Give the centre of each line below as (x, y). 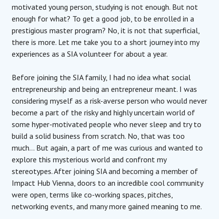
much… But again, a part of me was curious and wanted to (107, 147)
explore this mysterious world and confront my (89, 159)
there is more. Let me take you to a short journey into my (105, 42)
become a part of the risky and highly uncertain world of (103, 112)
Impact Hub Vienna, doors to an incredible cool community (107, 183)
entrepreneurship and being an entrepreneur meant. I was (104, 89)
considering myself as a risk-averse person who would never (109, 100)
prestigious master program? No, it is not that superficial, (106, 30)
